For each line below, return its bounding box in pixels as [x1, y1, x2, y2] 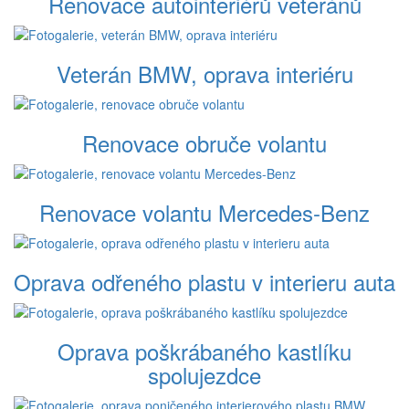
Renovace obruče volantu [82, 127, 327, 160]
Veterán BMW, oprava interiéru [56, 58, 353, 90]
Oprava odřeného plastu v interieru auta [14, 266, 395, 299]
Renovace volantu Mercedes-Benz [39, 196, 370, 229]
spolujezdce [148, 359, 261, 392]
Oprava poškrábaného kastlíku [58, 335, 351, 368]
